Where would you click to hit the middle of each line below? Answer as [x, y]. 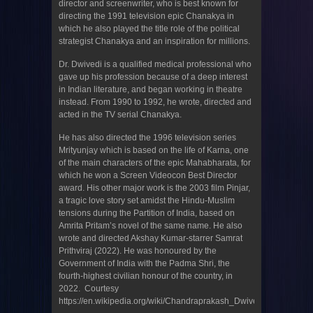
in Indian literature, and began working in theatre [151, 90]
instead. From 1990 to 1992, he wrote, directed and [155, 102]
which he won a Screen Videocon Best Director [148, 176]
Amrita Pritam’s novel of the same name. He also [151, 226]
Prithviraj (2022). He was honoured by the [138, 251]
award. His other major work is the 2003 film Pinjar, [154, 188]
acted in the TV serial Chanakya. [120, 115]
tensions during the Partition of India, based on [147, 213]
